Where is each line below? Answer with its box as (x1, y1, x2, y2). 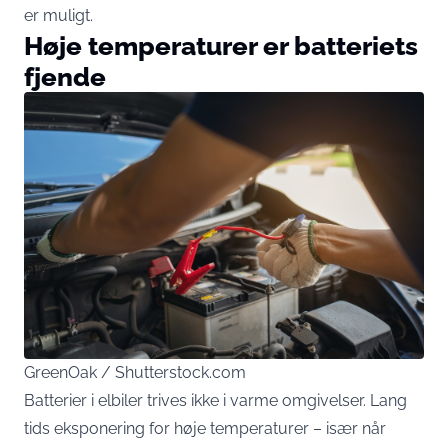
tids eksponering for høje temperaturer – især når (24, 418, 386, 438)
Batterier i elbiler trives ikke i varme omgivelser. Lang (24, 390, 407, 410)
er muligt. (24, 6, 93, 25)
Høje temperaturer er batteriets (24, 30, 418, 61)
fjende (24, 61, 106, 92)
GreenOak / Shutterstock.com (24, 362, 246, 382)
